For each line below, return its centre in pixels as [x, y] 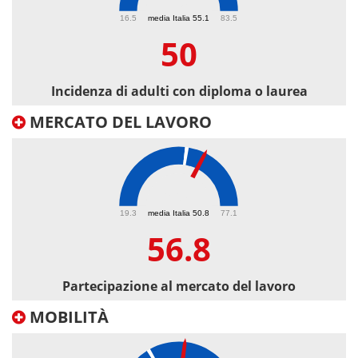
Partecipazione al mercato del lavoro [179, 286]
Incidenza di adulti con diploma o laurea [179, 91]
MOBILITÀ [67, 317]
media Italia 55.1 [179, 18]
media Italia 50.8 [179, 213]
